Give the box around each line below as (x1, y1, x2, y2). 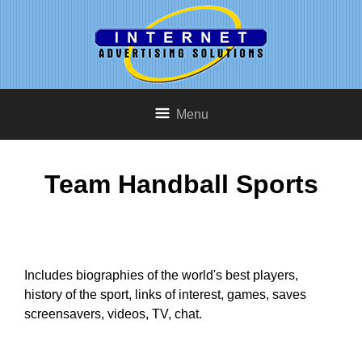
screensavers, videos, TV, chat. (24, 306, 202, 321)
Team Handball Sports (44, 170, 318, 200)
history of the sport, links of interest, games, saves (24, 287, 306, 301)
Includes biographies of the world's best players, (24, 267, 298, 282)
